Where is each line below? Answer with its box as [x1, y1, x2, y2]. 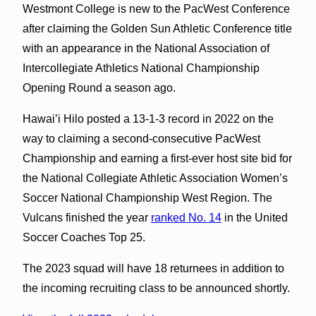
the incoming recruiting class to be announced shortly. [22, 281, 290, 294]
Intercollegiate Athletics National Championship [22, 61, 260, 74]
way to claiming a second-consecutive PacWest [22, 132, 260, 145]
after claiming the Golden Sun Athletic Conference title [22, 22, 292, 35]
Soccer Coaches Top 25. [22, 231, 145, 243]
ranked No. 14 [150, 211, 221, 224]
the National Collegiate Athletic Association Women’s [22, 171, 288, 184]
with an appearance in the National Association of [22, 42, 269, 54]
